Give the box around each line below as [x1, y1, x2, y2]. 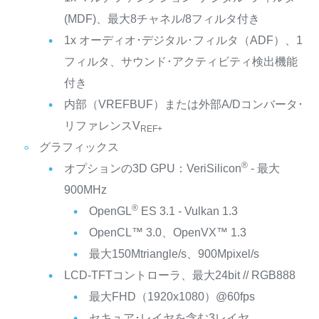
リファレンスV [63, 119, 140, 132]
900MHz [63, 183, 107, 196]
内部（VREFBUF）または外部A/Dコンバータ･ [63, 98, 303, 110]
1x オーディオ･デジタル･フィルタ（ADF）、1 [63, 33, 303, 46]
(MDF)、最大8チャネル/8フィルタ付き [63, 12, 260, 25]
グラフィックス [38, 140, 119, 153]
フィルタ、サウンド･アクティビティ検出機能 [63, 55, 298, 68]
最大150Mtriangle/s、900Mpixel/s [88, 247, 259, 260]
